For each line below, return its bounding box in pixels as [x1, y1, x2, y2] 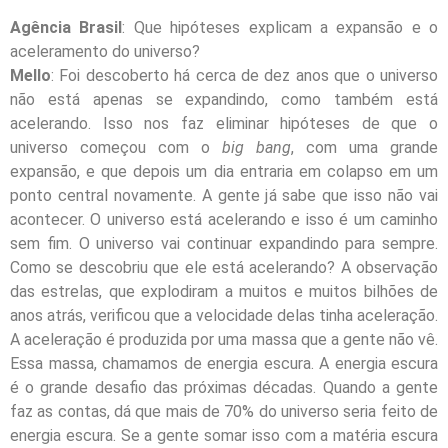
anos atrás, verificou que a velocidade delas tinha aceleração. [10, 306, 438, 326]
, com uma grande [291, 138, 438, 158]
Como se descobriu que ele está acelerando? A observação [10, 258, 438, 278]
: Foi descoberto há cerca [51, 66, 236, 86]
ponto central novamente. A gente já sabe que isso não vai [10, 186, 438, 206]
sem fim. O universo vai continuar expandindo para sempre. [10, 234, 438, 254]
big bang [222, 138, 291, 158]
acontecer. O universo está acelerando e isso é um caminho [10, 210, 438, 230]
